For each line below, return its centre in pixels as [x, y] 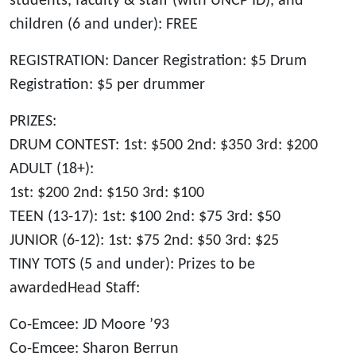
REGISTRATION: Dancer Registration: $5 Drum [158, 61]
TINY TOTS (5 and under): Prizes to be [132, 264]
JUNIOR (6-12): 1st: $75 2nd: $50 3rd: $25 [144, 240]
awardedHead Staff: [75, 288]
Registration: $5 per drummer [107, 85]
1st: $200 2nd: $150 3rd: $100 [107, 193]
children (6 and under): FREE [104, 24]
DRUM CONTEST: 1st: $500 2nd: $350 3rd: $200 [164, 145]
